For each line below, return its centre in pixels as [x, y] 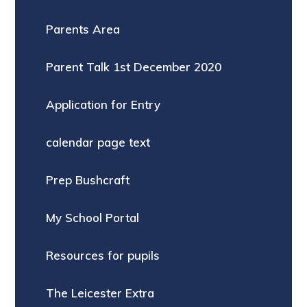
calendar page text [98, 142]
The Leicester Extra [100, 293]
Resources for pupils [103, 255]
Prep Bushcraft [88, 180]
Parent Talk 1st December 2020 [134, 66]
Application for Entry [103, 104]
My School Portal [93, 217]
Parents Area [83, 29]
